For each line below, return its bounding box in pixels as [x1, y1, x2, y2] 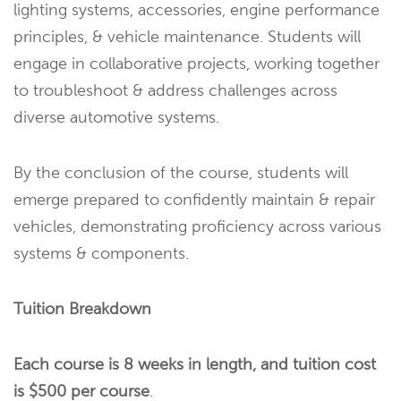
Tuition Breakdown [13, 299, 151, 319]
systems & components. [13, 243, 189, 263]
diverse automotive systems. [13, 107, 219, 127]
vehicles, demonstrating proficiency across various [13, 217, 381, 236]
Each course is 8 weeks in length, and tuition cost [13, 354, 376, 374]
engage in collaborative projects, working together [13, 54, 380, 73]
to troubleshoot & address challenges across [13, 81, 337, 100]
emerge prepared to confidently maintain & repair [13, 190, 375, 209]
